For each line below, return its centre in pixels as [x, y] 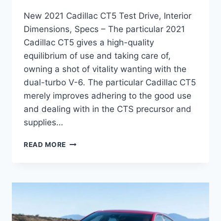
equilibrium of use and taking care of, [97, 56]
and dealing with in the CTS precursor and [108, 109]
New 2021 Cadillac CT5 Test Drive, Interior [108, 16]
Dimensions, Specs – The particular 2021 [104, 29]
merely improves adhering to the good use [108, 96]
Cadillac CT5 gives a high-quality [89, 43]
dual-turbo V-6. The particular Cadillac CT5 [110, 83]
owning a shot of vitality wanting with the [105, 69]
